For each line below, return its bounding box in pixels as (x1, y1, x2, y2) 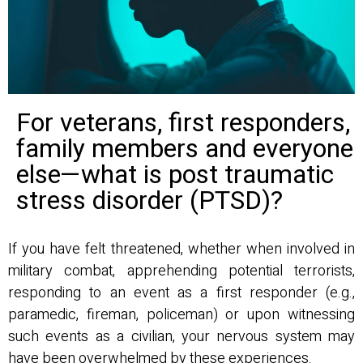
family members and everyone (16, 130, 353, 169)
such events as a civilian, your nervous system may (8, 326, 355, 348)
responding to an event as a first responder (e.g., (8, 282, 355, 305)
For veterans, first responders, (16, 104, 350, 143)
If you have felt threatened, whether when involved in (8, 238, 355, 261)
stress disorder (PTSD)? (16, 181, 283, 220)
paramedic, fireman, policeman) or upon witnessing (8, 304, 355, 327)
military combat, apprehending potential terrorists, (8, 260, 355, 283)
